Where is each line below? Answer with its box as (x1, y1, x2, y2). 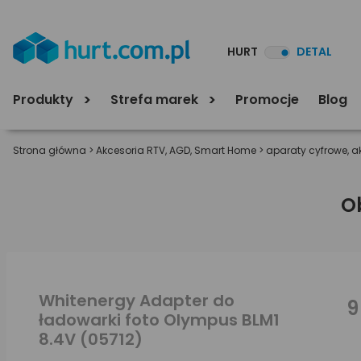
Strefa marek (110, 89, 201, 109)
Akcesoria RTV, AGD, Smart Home (96, 143, 256, 157)
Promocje (235, 89, 299, 109)
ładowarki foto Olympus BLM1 (39, 309, 280, 331)
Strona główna (13, 143, 86, 157)
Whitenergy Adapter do (39, 289, 234, 312)
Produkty (13, 89, 77, 109)
